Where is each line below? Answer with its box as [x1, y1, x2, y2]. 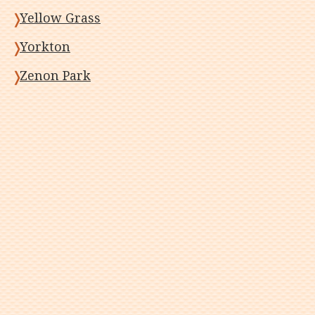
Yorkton [20, 39, 70, 54]
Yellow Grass [20, 11, 101, 25]
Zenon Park [20, 68, 91, 83]
